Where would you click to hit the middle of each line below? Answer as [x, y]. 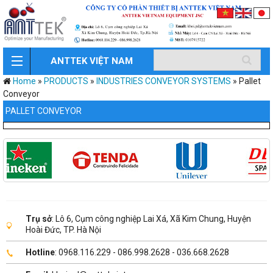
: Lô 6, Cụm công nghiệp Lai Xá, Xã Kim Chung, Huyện [151, 219]
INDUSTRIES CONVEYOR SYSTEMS [164, 81]
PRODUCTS [66, 81]
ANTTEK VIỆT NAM [92, 61]
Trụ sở [39, 219]
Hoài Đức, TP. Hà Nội [63, 230]
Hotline [40, 253]
